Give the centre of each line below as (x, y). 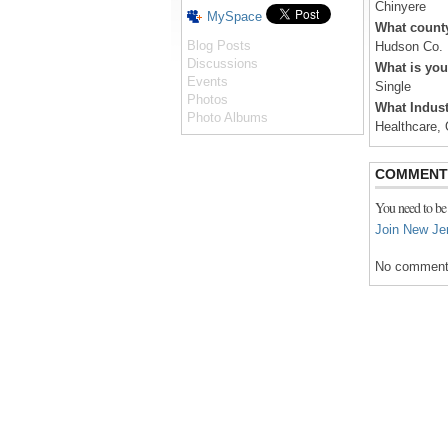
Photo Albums (227, 117)
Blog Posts (219, 45)
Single (393, 87)
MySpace (234, 16)
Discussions (222, 63)
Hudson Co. (409, 47)
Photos (207, 99)
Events (207, 81)
